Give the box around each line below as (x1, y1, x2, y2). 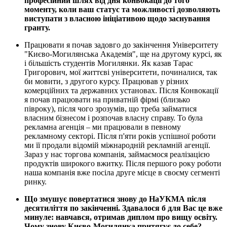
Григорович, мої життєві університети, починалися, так (24, 68, 217, 77)
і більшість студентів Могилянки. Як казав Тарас (24, 59, 193, 68)
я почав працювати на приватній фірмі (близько (24, 95, 190, 104)
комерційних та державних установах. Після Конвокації (24, 86, 218, 95)
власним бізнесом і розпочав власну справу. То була (24, 113, 203, 123)
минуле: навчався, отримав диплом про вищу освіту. (24, 213, 217, 222)
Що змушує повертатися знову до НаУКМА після (24, 195, 206, 204)
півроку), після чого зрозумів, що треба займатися (24, 104, 197, 113)
